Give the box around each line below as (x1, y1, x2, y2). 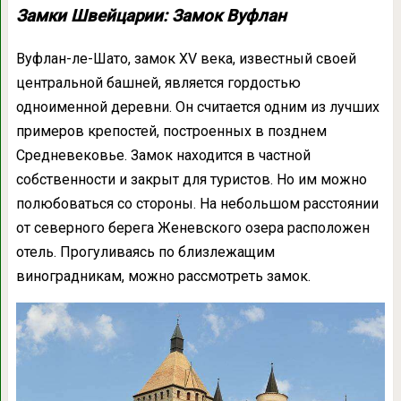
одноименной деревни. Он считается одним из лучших (15, 98, 380, 116)
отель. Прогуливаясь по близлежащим (15, 243, 275, 261)
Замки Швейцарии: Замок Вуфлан (15, 6, 286, 27)
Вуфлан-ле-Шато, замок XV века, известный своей (15, 50, 356, 68)
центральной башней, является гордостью (15, 74, 301, 92)
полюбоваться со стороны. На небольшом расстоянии (15, 195, 379, 213)
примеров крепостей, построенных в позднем (15, 123, 327, 141)
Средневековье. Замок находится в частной (15, 147, 311, 165)
